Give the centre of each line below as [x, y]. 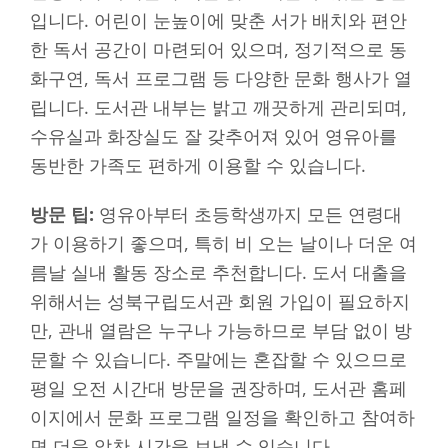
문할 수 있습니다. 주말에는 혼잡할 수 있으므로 [218, 358]
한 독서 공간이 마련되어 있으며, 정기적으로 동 [218, 48]
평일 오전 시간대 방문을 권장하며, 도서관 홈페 [218, 387]
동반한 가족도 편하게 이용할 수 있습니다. [198, 164]
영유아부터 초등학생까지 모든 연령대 [248, 213]
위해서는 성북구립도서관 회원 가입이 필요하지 [220, 300]
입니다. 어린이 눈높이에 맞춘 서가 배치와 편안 [218, 19]
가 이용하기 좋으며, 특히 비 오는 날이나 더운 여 [223, 242]
